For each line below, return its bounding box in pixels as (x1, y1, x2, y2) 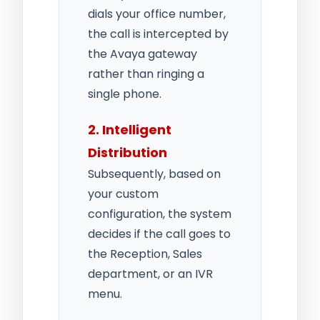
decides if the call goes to (88, 225, 231, 242)
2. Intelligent (88, 120, 171, 139)
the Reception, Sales (88, 245, 202, 262)
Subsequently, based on (88, 165, 221, 182)
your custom (88, 185, 159, 202)
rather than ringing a (88, 65, 204, 82)
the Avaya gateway (88, 45, 197, 62)
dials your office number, (88, 5, 226, 22)
